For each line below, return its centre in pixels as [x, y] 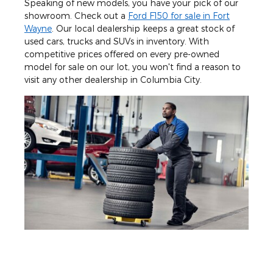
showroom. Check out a [76, 15]
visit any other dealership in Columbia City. [113, 79]
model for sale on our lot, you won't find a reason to [133, 66]
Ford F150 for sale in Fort [179, 15]
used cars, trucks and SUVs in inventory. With [117, 41]
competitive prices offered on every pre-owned [122, 54]
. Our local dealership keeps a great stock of [143, 28]
